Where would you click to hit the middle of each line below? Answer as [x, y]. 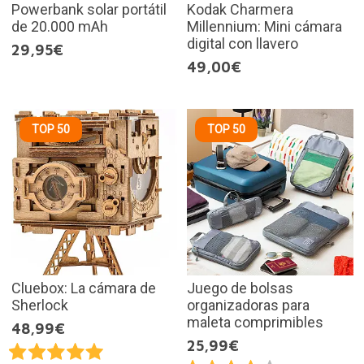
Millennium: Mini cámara [264, 27]
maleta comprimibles [255, 322]
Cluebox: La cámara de [83, 288]
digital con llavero [243, 44]
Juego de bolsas [240, 288]
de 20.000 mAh [59, 27]
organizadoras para [248, 305]
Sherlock [39, 305]
